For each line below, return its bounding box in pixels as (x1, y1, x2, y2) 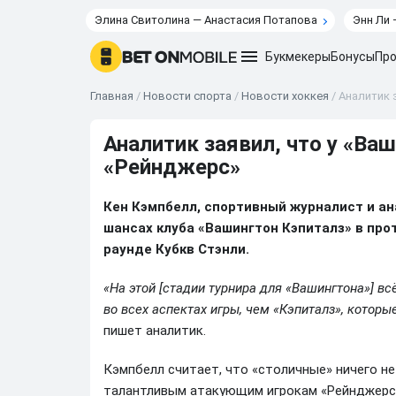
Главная (90, 89, 133, 103)
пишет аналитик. (103, 323, 206, 339)
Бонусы (331, 49, 375, 64)
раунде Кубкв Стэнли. (103, 241, 249, 257)
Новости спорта (143, 89, 232, 103)
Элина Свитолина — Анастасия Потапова (94, 13, 317, 27)
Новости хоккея (241, 89, 329, 103)
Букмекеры (265, 49, 331, 64)
